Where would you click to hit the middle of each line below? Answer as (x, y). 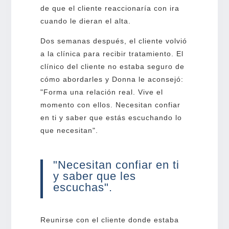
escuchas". (83, 187)
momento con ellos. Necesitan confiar (110, 105)
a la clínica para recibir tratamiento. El (112, 53)
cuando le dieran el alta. (85, 21)
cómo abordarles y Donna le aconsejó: (112, 79)
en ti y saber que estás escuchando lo (111, 117)
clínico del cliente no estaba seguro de (112, 66)
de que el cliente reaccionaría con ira (110, 8)
